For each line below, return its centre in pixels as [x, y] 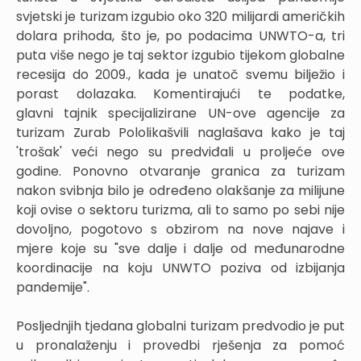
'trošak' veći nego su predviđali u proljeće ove [180, 152]
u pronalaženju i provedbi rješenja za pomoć [180, 345]
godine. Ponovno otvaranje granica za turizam [180, 171]
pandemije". [53, 287]
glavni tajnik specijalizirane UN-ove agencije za [180, 113]
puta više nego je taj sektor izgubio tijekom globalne [180, 55]
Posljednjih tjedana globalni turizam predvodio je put [180, 326]
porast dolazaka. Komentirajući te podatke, [180, 94]
